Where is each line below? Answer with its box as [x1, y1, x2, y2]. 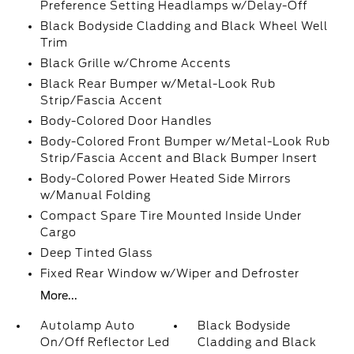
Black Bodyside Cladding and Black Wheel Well [40, 20, 328, 32]
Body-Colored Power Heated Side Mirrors [40, 172, 291, 185]
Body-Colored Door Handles [40, 115, 212, 127]
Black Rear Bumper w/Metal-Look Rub [40, 77, 276, 90]
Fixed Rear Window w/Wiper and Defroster [40, 267, 299, 280]
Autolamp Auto [40, 319, 135, 332]
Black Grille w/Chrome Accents [40, 57, 231, 70]
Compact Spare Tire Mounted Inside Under [40, 209, 302, 222]
